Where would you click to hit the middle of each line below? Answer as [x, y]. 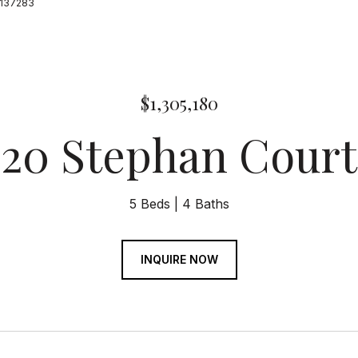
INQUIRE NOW [179, 259]
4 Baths [205, 204]
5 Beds [149, 204]
